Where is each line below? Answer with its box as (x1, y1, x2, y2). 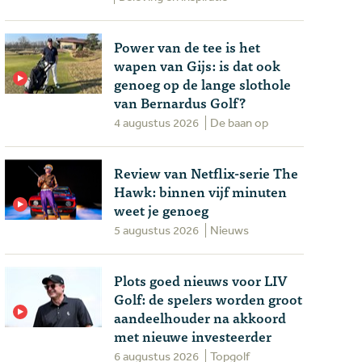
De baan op (210, 115, 268, 130)
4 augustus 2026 (114, 115, 199, 130)
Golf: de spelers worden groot (114, 288, 302, 309)
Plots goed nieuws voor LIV (114, 269, 288, 291)
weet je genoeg (114, 199, 208, 221)
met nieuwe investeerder (114, 325, 271, 347)
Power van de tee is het (114, 36, 260, 57)
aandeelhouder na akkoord (114, 306, 286, 328)
